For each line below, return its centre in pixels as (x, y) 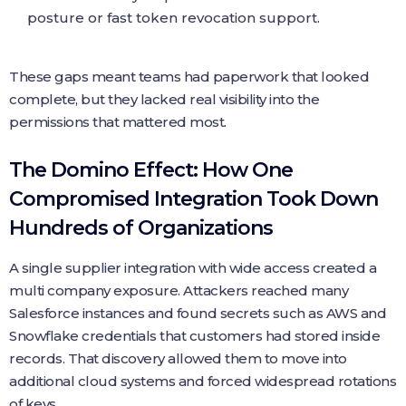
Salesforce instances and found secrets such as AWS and (198, 313)
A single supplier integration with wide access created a (193, 268)
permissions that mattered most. (118, 122)
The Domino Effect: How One (151, 170)
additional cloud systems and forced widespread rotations (203, 381)
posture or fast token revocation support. (174, 18)
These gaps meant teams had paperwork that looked (189, 77)
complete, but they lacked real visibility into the (164, 99)
